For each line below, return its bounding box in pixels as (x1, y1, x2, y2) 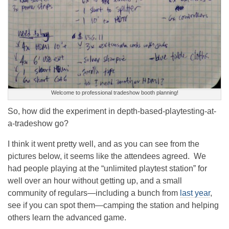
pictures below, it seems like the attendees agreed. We (8, 151, 206, 161)
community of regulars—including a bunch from (8, 188, 180, 197)
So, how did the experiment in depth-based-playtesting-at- (8, 106, 216, 116)
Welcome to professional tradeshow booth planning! (51, 89, 178, 96)
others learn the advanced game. (8, 213, 126, 222)
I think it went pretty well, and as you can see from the (8, 139, 199, 148)
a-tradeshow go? (8, 119, 68, 128)
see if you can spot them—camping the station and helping (8, 200, 219, 210)
